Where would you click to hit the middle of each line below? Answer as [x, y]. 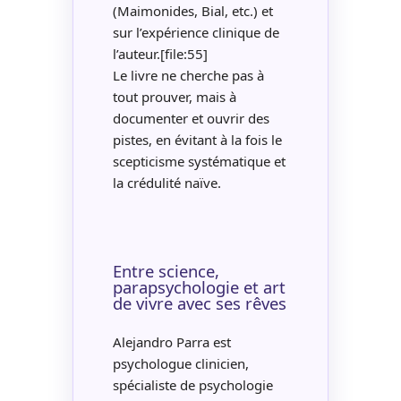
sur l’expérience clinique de [196, 32]
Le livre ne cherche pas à [188, 75]
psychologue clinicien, [180, 363]
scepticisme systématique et [199, 161]
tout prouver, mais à [174, 96]
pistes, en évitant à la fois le [197, 139]
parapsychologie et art [199, 286]
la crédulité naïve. [166, 182]
